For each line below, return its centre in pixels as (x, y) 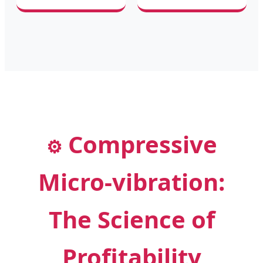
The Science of (131, 219)
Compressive (139, 144)
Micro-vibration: (131, 181)
